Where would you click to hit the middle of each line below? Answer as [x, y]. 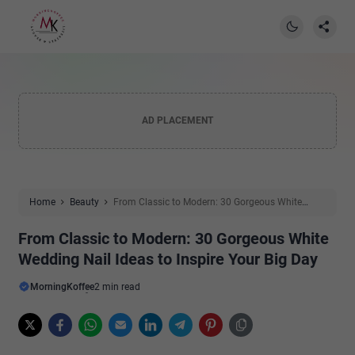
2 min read [117, 287]
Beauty [84, 202]
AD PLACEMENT [177, 120]
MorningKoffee [62, 287]
